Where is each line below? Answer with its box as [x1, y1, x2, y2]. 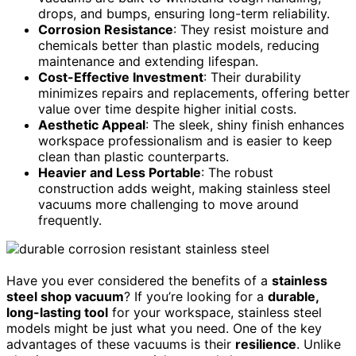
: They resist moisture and [173, 21, 329, 37]
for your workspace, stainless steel [108, 304, 322, 320]
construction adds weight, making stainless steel [38, 180, 331, 196]
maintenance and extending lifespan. [38, 52, 258, 69]
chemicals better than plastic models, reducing [38, 37, 319, 53]
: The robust [201, 164, 273, 180]
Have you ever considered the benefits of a [6, 272, 272, 288]
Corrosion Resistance [38, 21, 173, 37]
